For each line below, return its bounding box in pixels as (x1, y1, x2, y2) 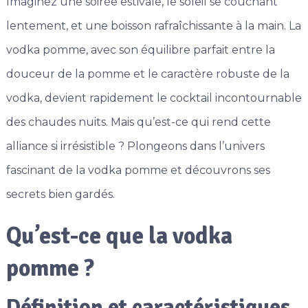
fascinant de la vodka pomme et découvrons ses (5, 164, 270, 177)
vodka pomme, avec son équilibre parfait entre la (5, 43, 275, 57)
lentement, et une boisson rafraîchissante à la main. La (5, 19, 301, 33)
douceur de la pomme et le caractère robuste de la (5, 67, 289, 81)
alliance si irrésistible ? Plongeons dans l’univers (5, 140, 265, 153)
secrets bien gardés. (5, 188, 115, 201)
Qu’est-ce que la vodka (5, 221, 232, 251)
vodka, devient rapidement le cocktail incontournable (5, 91, 302, 105)
